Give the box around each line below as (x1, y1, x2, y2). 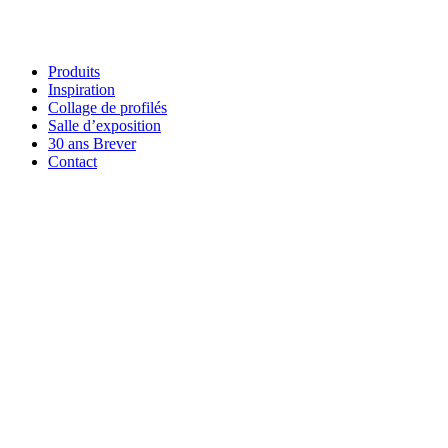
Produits (48, 63, 100, 81)
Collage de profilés (48, 99, 167, 117)
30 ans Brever (48, 135, 136, 153)
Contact (48, 153, 97, 171)
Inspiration (48, 81, 115, 99)
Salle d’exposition (48, 117, 161, 135)
